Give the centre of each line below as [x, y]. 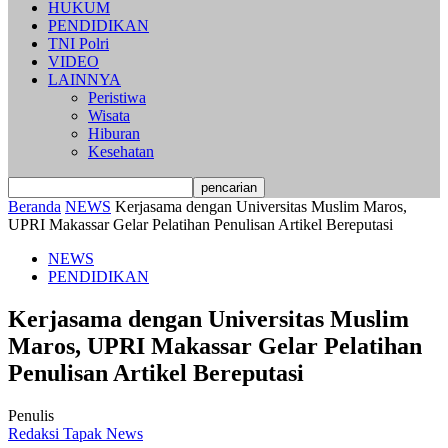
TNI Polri [78, 43]
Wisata [109, 115]
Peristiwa [117, 97]
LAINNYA [84, 79]
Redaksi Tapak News [75, 433]
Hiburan [114, 133]
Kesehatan [121, 151]
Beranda [34, 206]
